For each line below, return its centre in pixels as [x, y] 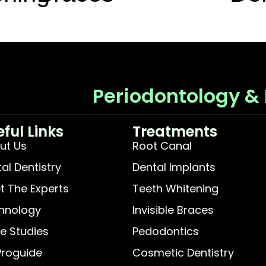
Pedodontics [166, 231]
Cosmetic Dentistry [183, 252]
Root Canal [162, 145]
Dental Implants [174, 167]
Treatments [175, 131]
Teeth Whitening [176, 188]
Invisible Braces [173, 210]
